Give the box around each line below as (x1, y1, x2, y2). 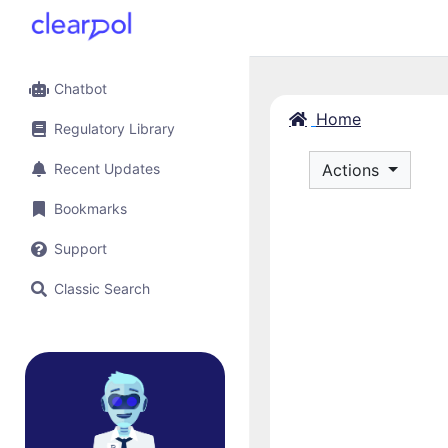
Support (54, 240, 107, 257)
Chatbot (54, 80, 107, 97)
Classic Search (54, 280, 150, 297)
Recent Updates (54, 160, 160, 177)
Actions (322, 160, 384, 180)
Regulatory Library (54, 120, 175, 137)
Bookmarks (54, 200, 127, 217)
